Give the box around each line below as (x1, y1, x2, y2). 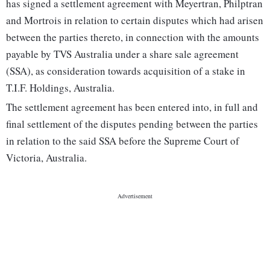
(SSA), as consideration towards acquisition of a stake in (6, 64, 245, 78)
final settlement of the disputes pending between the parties (6, 117, 258, 131)
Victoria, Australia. (6, 151, 87, 165)
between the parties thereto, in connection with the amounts (6, 30, 259, 45)
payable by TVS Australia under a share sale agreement (6, 47, 239, 61)
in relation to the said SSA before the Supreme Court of (6, 134, 239, 148)
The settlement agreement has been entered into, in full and (6, 100, 258, 115)
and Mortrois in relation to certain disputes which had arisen (6, 13, 263, 28)
